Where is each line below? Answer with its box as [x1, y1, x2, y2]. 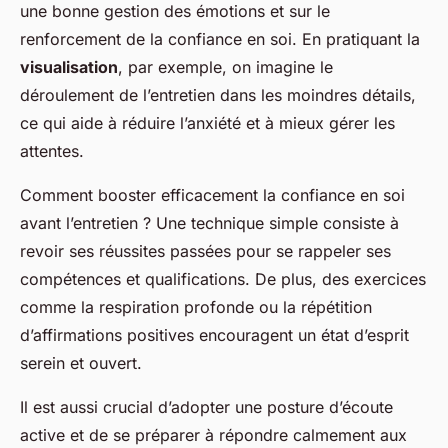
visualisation [20, 57, 118, 78]
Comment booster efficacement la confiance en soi [20, 185, 405, 206]
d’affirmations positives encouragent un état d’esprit [20, 325, 409, 346]
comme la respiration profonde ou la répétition [20, 297, 372, 318]
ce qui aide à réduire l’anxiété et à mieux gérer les [20, 113, 395, 134]
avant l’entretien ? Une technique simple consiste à [20, 213, 399, 234]
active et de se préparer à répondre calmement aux [20, 425, 407, 446]
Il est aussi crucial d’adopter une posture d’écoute [20, 397, 393, 418]
